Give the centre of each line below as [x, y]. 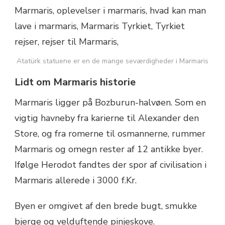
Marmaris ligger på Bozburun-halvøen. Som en [110, 103]
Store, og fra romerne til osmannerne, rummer [110, 134]
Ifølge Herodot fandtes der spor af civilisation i [110, 165]
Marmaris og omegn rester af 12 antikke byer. [109, 149]
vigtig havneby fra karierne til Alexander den [107, 118]
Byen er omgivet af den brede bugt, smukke [106, 206]
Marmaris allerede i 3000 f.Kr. [76, 181]
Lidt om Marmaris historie [75, 82]
